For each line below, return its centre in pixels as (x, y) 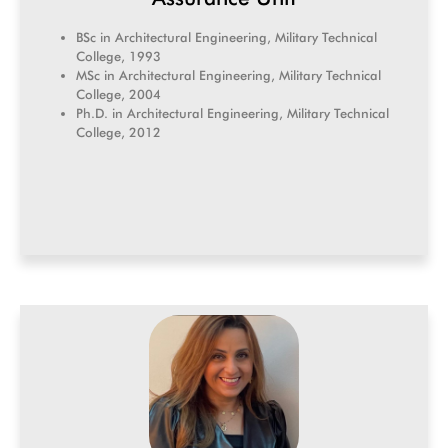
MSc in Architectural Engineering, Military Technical (228, 75)
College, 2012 (118, 132)
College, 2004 (118, 94)
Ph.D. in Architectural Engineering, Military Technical (232, 113)
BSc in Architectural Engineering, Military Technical (226, 37)
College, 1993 (118, 56)
